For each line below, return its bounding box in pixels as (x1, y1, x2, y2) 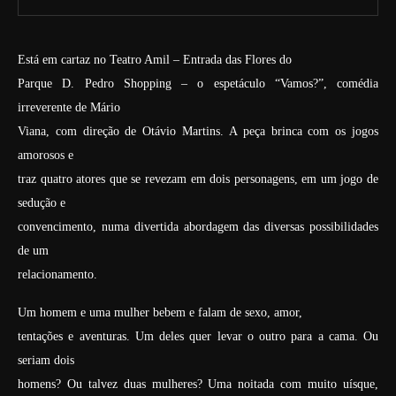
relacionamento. (18, 268, 97, 281)
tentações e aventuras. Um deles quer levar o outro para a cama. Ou (18, 330, 378, 343)
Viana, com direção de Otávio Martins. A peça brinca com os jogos (18, 125, 378, 138)
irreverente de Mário (18, 101, 120, 114)
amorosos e (18, 148, 73, 162)
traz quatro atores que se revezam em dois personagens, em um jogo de (18, 172, 378, 186)
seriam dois (18, 354, 74, 367)
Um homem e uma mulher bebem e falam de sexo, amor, (18, 306, 302, 319)
